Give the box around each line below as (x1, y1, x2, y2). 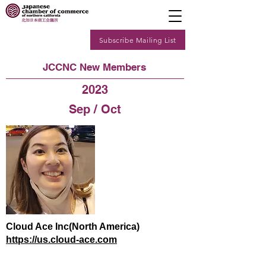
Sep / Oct (69, 102, 121, 116)
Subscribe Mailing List (99, 35, 177, 45)
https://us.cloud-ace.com (6, 235, 117, 245)
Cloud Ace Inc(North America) (6, 221, 140, 232)
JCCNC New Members (43, 61, 146, 73)
